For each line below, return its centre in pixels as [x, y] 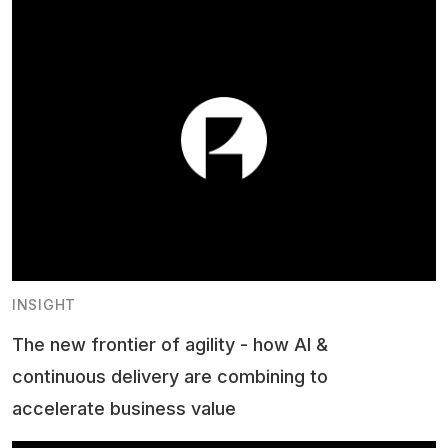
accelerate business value [124, 409]
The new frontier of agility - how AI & [170, 345]
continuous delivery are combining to [170, 377]
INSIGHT [44, 305]
